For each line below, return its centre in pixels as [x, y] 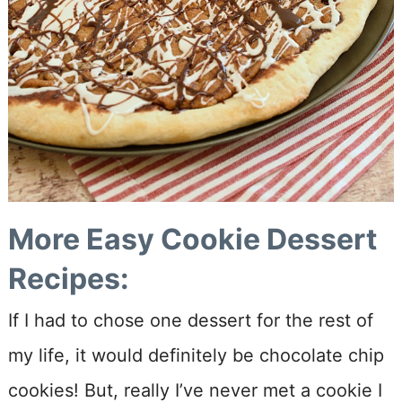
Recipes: [68, 278]
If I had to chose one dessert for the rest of [190, 320]
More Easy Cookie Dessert [192, 239]
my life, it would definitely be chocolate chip [196, 355]
